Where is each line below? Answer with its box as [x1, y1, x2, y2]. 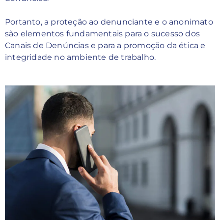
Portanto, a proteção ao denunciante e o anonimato [5, 17, 213, 27]
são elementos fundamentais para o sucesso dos [5, 29, 200, 38]
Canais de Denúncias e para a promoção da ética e [5, 41, 206, 50]
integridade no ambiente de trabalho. [5, 53, 156, 62]
